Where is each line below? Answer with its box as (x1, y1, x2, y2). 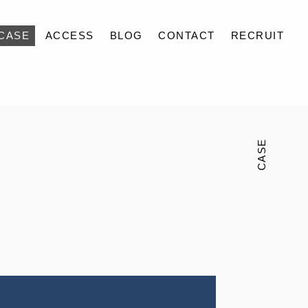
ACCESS (45, 30, 94, 41)
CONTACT (158, 30, 215, 41)
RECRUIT (230, 30, 285, 41)
